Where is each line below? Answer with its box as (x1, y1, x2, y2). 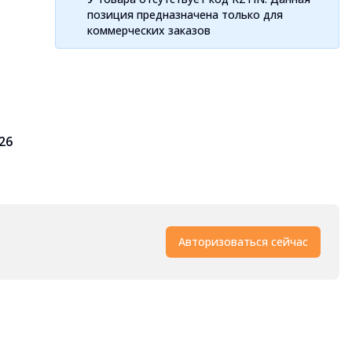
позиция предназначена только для (87, 7, 284, 22)
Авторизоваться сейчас (178, 234, 308, 249)
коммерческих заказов (87, 23, 211, 38)
